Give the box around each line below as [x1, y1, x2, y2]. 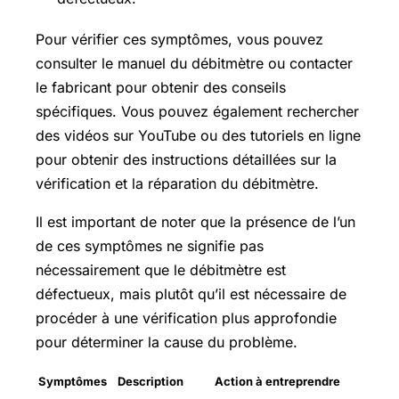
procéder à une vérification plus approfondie [36, 308, 337, 327]
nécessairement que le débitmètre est [36, 260, 286, 279]
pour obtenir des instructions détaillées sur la [36, 150, 337, 168]
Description [117, 373, 183, 388]
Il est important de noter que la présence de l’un [36, 212, 355, 231]
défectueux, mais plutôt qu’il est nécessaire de [36, 284, 346, 303]
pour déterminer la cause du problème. [36, 332, 297, 351]
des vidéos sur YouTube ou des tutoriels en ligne [36, 126, 361, 144]
